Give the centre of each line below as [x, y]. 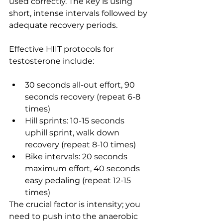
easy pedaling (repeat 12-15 [79, 181]
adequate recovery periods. [63, 25]
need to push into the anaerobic [74, 217]
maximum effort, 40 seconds [83, 169]
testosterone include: [52, 61]
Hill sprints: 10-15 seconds [76, 121]
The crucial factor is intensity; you [76, 205]
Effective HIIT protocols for [62, 49]
